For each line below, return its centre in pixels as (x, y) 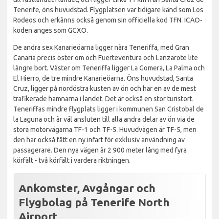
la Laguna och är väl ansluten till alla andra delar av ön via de (104, 119)
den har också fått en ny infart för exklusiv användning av (99, 140)
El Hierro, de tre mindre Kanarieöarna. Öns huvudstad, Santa (103, 78)
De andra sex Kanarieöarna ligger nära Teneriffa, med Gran (101, 47)
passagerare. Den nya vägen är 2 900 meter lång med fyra (100, 150)
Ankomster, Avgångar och (87, 188)
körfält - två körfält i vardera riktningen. (72, 160)
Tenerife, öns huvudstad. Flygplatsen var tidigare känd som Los (108, 10)
